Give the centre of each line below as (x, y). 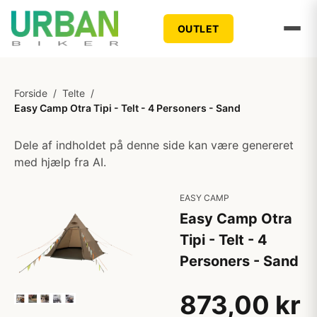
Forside (31, 93)
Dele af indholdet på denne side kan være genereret (154, 145)
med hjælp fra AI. (60, 162)
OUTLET (198, 28)
